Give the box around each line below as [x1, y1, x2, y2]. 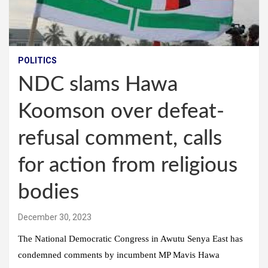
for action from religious [18, 155, 237, 176]
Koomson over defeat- [18, 101, 224, 123]
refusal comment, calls [18, 128, 222, 150]
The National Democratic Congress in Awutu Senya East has [18, 234, 243, 244]
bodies [18, 182, 79, 203]
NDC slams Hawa [18, 74, 178, 96]
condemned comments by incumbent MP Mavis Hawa [18, 250, 220, 260]
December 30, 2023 [18, 212, 92, 223]
